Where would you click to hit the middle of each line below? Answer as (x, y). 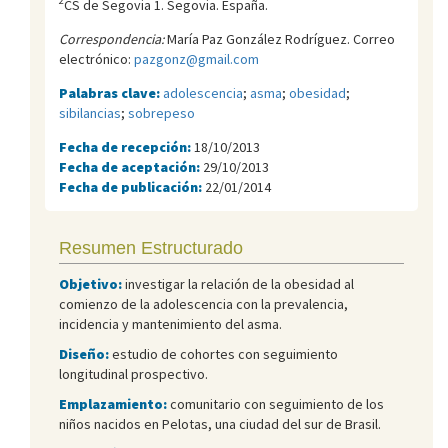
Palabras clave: (111, 92)
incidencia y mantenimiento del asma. (170, 323)
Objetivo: (90, 283)
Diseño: (84, 353)
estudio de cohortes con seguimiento (223, 353)
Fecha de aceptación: (131, 166)
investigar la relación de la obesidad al (238, 283)
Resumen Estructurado (151, 247)
